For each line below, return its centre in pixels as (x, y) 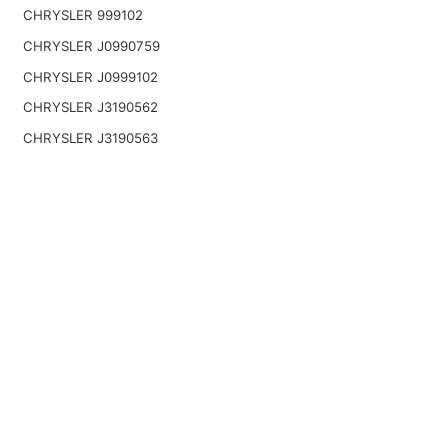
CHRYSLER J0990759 (91, 46)
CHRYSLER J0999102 (90, 76)
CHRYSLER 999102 (82, 15)
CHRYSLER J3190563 (90, 137)
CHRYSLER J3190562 (90, 107)
